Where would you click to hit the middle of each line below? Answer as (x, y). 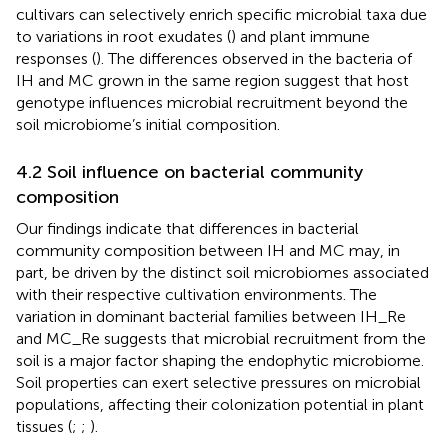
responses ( (56, 58)
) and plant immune (300, 36)
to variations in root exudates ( (123, 36)
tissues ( (44, 426)
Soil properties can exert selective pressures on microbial (218, 382)
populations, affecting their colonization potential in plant (220, 404)
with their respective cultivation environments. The (196, 294)
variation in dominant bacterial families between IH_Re (211, 316)
